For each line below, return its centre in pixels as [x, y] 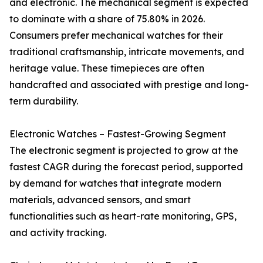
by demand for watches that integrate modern [115, 183]
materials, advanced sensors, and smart [100, 200]
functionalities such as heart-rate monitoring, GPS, [123, 216]
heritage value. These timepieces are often [107, 68]
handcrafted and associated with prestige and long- [129, 85]
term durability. [44, 101]
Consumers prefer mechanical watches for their [116, 36]
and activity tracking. [58, 233]
